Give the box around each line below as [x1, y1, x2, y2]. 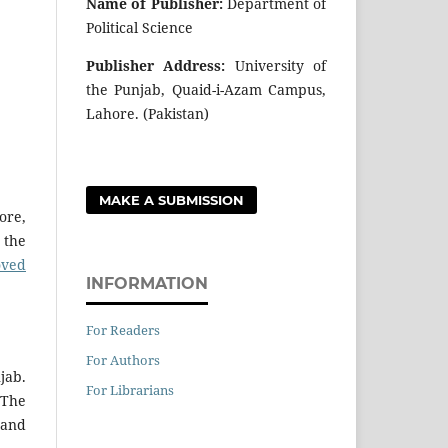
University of [225, 55, 327, 75]
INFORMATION [86, 273, 208, 293]
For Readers [86, 320, 160, 339]
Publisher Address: [86, 55, 226, 75]
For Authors [86, 350, 160, 369]
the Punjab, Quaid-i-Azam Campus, [86, 79, 326, 99]
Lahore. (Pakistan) [86, 103, 209, 123]
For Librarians [86, 380, 174, 399]
